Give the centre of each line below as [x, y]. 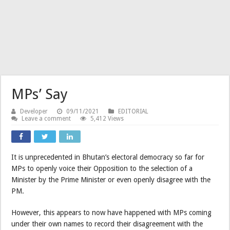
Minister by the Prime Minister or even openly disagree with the [111, 179]
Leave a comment [46, 118]
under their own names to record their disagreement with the [107, 224]
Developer [34, 111]
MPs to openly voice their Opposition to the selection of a [102, 168]
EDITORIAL [133, 111]
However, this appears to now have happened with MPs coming [112, 212]
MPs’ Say [40, 94]
